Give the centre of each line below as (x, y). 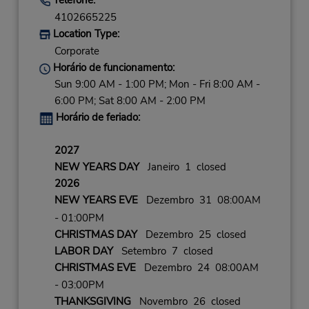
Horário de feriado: (98, 118)
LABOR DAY (83, 251)
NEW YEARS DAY (97, 167)
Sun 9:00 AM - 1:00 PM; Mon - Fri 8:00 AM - (157, 84)
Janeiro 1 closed (182, 167)
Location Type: (84, 34)
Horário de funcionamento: (112, 68)
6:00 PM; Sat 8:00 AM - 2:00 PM (130, 101)
